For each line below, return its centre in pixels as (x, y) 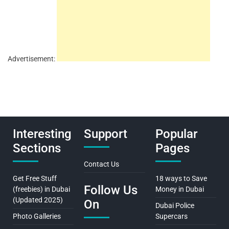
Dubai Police (175, 205)
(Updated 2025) (38, 200)
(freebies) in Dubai (41, 189)
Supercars (171, 216)
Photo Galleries (37, 216)
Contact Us (102, 164)
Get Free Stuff (35, 178)
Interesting (42, 134)
